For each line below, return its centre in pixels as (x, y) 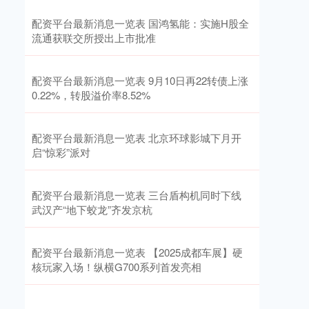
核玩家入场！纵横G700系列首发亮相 (117, 267)
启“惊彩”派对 (61, 152)
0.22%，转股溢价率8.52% (91, 95)
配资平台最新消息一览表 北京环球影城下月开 (137, 138)
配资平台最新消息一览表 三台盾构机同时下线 (137, 195)
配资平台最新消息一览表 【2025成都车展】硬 (137, 252)
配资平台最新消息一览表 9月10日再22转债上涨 (140, 80)
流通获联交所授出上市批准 (94, 38)
